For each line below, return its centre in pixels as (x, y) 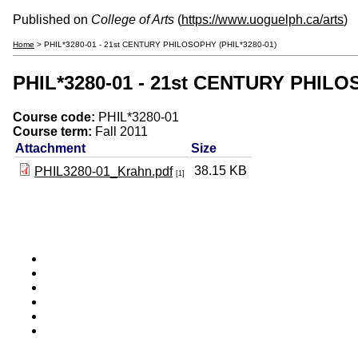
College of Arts (133, 20)
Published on (52, 20)
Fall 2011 (121, 131)
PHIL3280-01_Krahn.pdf (103, 171)
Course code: (56, 117)
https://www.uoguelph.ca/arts (263, 20)
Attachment (50, 148)
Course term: (54, 131)
